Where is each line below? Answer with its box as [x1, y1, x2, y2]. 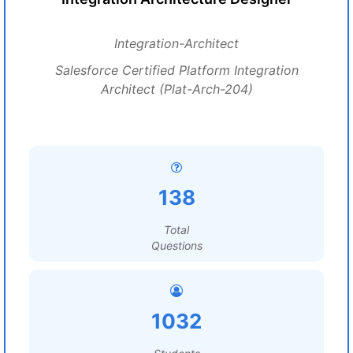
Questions [150, 239, 203, 252]
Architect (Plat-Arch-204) [100, 81, 253, 97]
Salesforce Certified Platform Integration [54, 62, 299, 78]
